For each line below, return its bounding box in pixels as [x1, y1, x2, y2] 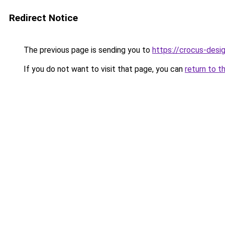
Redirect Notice [9, 12, 78, 24]
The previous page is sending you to [22, 45, 152, 55]
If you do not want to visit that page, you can [22, 64, 185, 74]
